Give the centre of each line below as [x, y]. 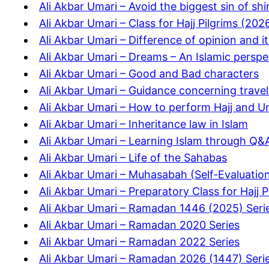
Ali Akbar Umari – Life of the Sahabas [133, 158]
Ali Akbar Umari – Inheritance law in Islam [144, 124]
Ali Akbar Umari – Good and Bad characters [149, 74]
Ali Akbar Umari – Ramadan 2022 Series [139, 242]
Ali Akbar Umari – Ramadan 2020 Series [139, 225]
